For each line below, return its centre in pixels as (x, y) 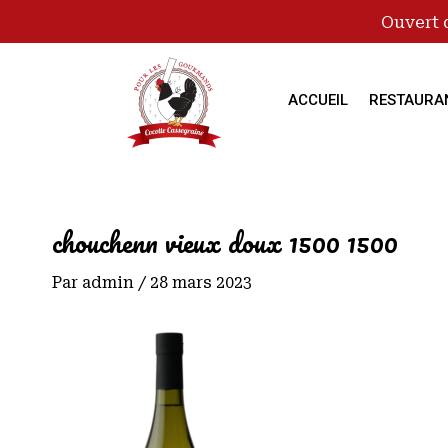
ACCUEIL (317, 100)
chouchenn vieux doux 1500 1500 (225, 242)
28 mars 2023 (201, 282)
